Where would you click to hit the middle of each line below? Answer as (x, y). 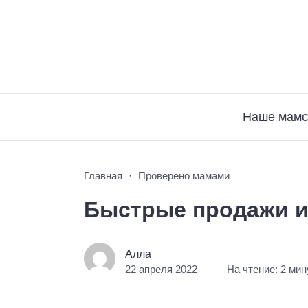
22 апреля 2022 (162, 269)
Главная (103, 176)
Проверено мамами (184, 176)
